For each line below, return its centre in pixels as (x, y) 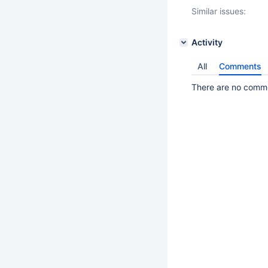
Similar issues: (219, 11)
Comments (240, 66)
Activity (207, 42)
